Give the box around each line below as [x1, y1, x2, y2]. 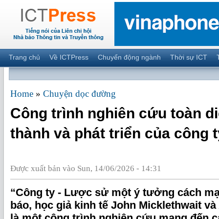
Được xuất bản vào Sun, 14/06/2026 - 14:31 [10, 164, 161, 173]
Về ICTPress [49, 53, 88, 61]
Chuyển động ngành [97, 53, 161, 61]
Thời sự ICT [170, 53, 207, 61]
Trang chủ [8, 53, 40, 61]
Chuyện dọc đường [43, 88, 116, 99]
